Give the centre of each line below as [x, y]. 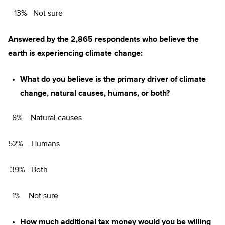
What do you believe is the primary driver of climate [113, 80]
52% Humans [34, 144]
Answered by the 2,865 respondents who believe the [103, 40]
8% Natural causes [45, 118]
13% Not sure [35, 14]
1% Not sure [33, 196]
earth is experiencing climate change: [75, 54]
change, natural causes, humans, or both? [95, 94]
